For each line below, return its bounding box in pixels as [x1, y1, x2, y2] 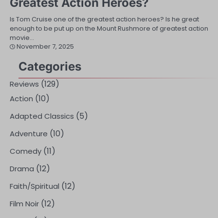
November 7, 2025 [17, 42, 74, 52]
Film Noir [10, 199, 39, 209]
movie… [10, 33, 34, 43]
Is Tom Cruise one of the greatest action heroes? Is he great [10, 15, 199, 24]
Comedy [10, 146, 41, 157]
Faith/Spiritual [10, 181, 59, 192]
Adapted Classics [10, 111, 74, 122]
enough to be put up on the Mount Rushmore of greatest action [10, 24, 208, 34]
